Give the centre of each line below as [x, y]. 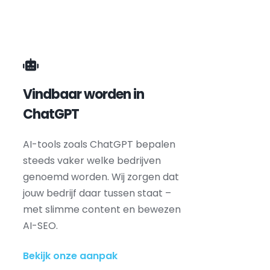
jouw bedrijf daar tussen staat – [97, 193]
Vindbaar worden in [83, 94]
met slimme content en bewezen [102, 209]
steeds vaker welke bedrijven [92, 161]
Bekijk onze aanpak [70, 256]
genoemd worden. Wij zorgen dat [101, 177]
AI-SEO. [40, 226]
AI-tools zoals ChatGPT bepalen [99, 144]
